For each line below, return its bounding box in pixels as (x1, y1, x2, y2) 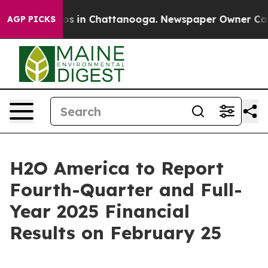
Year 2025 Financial (10, 200, 190, 223)
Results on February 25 (10, 221, 221, 244)
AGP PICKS (7, 14, 56, 25)
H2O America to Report (10, 157, 224, 179)
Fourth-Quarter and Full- (10, 178, 242, 201)
